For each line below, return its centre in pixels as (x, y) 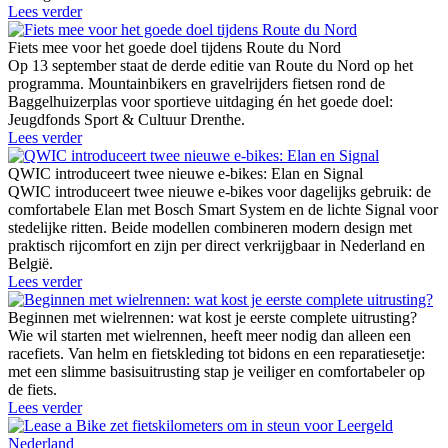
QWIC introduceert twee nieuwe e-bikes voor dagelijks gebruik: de (219, 192)
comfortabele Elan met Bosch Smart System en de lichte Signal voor (223, 210)
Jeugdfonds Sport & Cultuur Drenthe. (126, 120)
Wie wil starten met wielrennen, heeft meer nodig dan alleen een (209, 336)
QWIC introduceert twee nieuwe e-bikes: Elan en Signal (185, 174)
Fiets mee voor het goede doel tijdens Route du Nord (174, 48)
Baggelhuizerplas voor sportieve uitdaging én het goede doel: (200, 102)
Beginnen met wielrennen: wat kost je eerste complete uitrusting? (212, 318)
